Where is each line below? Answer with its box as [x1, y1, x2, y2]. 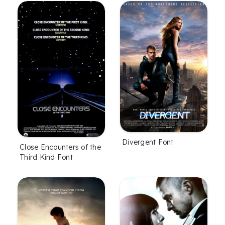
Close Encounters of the [20, 142, 101, 152]
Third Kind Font [20, 152, 73, 162]
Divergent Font [122, 138, 174, 147]
